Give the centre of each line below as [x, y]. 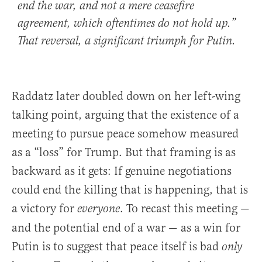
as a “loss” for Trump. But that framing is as [124, 153]
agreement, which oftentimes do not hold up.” [127, 24]
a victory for [44, 209]
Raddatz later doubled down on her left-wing [126, 96]
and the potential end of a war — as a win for [126, 228]
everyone [99, 209]
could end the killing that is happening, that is [130, 190]
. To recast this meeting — [185, 209]
